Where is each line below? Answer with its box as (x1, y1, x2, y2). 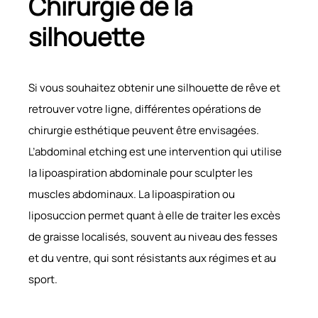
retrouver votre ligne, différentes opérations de (28, 101, 261, 116)
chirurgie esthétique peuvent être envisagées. (28, 122, 259, 138)
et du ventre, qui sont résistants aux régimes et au (28, 250, 276, 265)
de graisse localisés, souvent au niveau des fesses (28, 229, 278, 244)
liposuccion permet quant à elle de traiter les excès (28, 207, 280, 223)
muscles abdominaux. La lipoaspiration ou (28, 186, 235, 202)
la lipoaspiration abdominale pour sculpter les (28, 165, 253, 180)
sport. (28, 271, 57, 287)
